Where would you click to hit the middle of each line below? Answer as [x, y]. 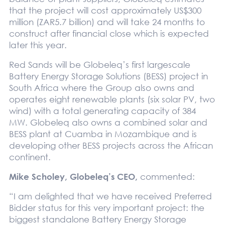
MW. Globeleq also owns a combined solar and [108, 122]
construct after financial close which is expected [109, 33]
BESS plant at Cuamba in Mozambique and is [103, 134]
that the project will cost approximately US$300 [105, 10]
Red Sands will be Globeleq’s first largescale [99, 64]
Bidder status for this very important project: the [106, 207]
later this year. [38, 45]
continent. [30, 157]
